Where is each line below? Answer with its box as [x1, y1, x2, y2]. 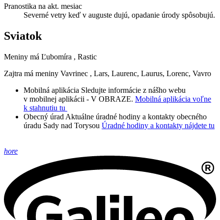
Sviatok [4, 29, 42, 42]
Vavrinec [60, 69, 88, 78]
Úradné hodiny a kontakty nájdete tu [102, 121, 215, 130]
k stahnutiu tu [24, 103, 65, 112]
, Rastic [74, 52, 97, 61]
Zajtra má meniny [4, 69, 60, 78]
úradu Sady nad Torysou [24, 121, 100, 130]
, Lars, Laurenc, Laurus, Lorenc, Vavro [90, 69, 211, 78]
